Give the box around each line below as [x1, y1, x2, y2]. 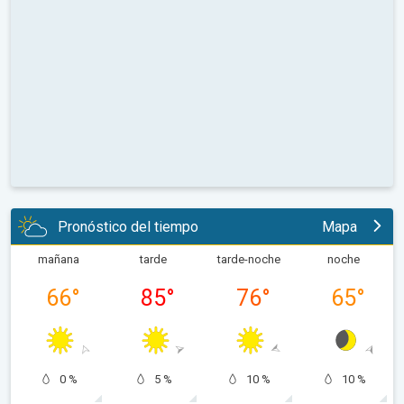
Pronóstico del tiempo [58, 217, 198, 235]
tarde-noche [216, 252, 280, 267]
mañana [37, 252, 79, 267]
